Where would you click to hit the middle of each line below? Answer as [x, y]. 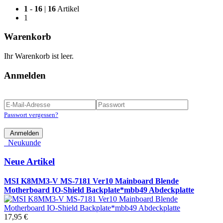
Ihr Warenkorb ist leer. [39, 56]
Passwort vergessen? [31, 114]
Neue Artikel [29, 162]
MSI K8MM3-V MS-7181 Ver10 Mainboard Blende [91, 181]
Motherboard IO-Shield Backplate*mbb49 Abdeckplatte [99, 190]
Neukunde [22, 142]
